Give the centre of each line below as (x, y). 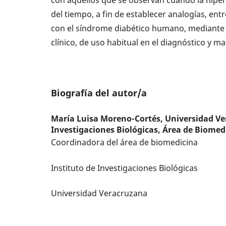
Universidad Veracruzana (99, 193)
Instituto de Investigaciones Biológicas (125, 168)
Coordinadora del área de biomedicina (126, 142)
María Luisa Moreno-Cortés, (108, 118)
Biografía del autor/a (99, 92)
